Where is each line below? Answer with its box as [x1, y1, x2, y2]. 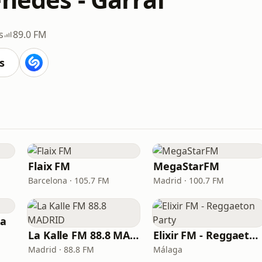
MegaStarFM [153, 159, 220, 173]
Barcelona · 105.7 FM [28, 175, 109, 186]
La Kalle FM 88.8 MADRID [130, 228, 139, 242]
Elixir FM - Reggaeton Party [249, 228, 258, 242]
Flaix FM [28, 159, 71, 173]
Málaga [153, 244, 182, 255]
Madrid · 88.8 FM [28, 244, 94, 255]
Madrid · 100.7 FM [153, 175, 224, 186]
